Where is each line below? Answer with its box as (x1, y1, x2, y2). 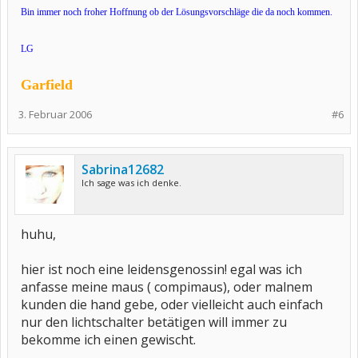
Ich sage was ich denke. (82, 177, 181, 189)
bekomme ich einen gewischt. (21, 331, 196, 348)
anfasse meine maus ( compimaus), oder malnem (21, 278, 312, 296)
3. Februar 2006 (18, 107, 92, 121)
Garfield (21, 77, 73, 93)
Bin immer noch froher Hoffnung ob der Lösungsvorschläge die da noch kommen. (21, 6, 332, 18)
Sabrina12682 (82, 161, 164, 178)
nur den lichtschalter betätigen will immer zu (21, 313, 287, 331)
